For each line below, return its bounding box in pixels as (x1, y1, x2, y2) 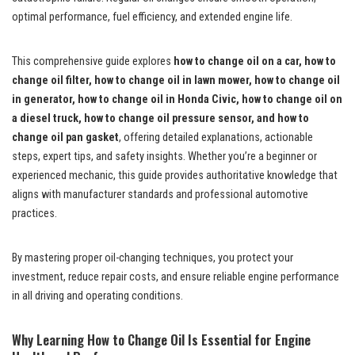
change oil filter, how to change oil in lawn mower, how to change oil (12, 73, 340, 87)
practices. (12, 206, 57, 220)
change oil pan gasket (12, 130, 119, 144)
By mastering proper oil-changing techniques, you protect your (12, 250, 293, 265)
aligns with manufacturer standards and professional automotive (12, 187, 308, 201)
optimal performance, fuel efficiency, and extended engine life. (12, 10, 292, 24)
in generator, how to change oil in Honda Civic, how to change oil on (12, 92, 342, 106)
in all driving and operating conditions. (12, 288, 183, 303)
